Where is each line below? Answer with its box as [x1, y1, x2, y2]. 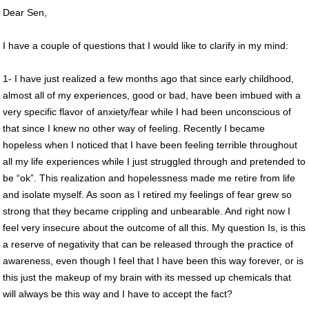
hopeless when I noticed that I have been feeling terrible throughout [3, 139, 297, 150]
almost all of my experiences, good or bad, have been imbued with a [3, 89, 301, 101]
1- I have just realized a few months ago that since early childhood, [3, 72, 294, 84]
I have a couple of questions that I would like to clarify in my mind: [3, 39, 288, 51]
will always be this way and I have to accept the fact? [3, 288, 232, 299]
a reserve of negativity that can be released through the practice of [3, 238, 293, 250]
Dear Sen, [3, 6, 47, 18]
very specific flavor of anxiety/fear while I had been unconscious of [3, 106, 291, 117]
